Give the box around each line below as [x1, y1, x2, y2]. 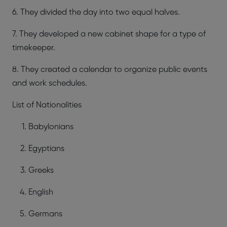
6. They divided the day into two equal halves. [12, 8, 180, 17]
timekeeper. [12, 44, 55, 52]
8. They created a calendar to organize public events [12, 65, 207, 74]
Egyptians [28, 144, 64, 153]
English [28, 188, 53, 197]
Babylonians [28, 123, 73, 131]
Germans [28, 210, 62, 218]
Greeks [28, 166, 54, 175]
